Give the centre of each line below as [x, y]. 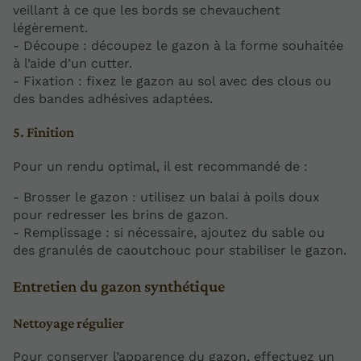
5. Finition [44, 133]
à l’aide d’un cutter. [73, 64]
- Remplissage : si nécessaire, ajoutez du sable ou [169, 232]
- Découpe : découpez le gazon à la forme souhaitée [178, 46]
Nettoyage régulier [68, 323]
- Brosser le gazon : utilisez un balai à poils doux [166, 197]
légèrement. [50, 28]
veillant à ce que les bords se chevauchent [147, 10]
